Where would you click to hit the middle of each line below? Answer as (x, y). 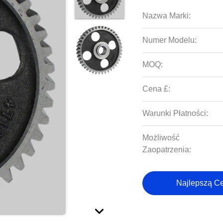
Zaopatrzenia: (167, 150)
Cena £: (157, 89)
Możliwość (161, 138)
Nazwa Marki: (167, 16)
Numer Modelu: (170, 40)
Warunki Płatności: (175, 113)
